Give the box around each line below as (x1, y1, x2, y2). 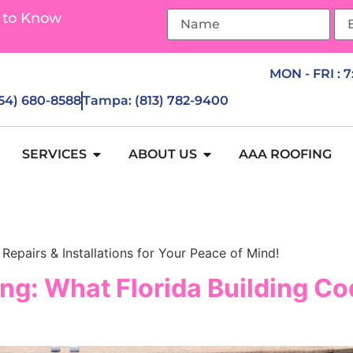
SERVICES (22, 147, 87, 162)
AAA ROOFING (239, 147, 332, 162)
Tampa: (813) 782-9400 (82, 93, 229, 108)
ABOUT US (128, 147, 197, 162)
